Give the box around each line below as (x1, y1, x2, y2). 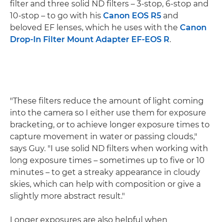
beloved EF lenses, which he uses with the (10, 23, 180, 32)
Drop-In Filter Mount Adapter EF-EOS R (10, 35, 169, 44)
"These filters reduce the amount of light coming (10, 96, 204, 106)
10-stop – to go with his (10, 11, 103, 20)
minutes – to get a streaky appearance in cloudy (10, 167, 200, 177)
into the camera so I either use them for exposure (10, 108, 206, 117)
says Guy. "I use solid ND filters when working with (10, 144, 208, 153)
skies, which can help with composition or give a (10, 179, 201, 189)
